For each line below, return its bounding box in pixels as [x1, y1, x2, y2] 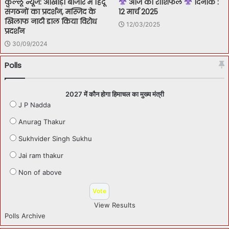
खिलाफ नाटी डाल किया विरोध [5, 16, 97, 27]
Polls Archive [5, 211, 45, 220]
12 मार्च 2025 [119, 6, 158, 17]
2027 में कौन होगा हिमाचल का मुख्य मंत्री [65, 89, 164, 98]
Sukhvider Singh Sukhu [18, 134, 92, 143]
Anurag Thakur [18, 117, 65, 126]
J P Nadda [18, 100, 51, 109]
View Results [94, 200, 135, 209]
